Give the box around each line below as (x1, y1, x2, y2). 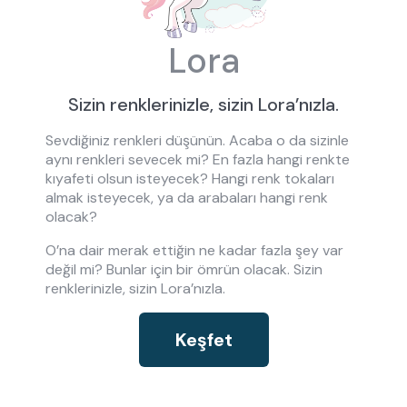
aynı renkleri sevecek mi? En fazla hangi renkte (45, 150, 350, 170)
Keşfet (174, 328, 233, 352)
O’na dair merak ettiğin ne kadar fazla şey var (45, 241, 343, 261)
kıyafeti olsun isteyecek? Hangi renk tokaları (45, 169, 334, 189)
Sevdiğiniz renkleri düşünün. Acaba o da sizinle (45, 131, 349, 151)
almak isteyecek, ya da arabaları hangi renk (45, 188, 328, 208)
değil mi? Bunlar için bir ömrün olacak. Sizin (45, 260, 323, 280)
